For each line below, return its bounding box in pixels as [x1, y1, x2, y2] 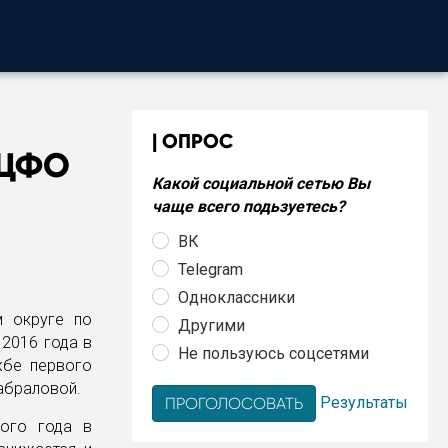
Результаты [320, 392, 408, 412]
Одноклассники [178, 287, 295, 307]
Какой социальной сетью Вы [152, 174, 370, 193]
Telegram [178, 259, 243, 279]
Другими [178, 315, 245, 335]
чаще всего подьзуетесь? [152, 197, 345, 216]
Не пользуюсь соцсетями [178, 343, 369, 363]
